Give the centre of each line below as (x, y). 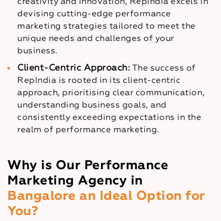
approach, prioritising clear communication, (111, 93)
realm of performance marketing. (88, 130)
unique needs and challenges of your (96, 38)
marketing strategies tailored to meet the (107, 26)
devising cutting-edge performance (94, 14)
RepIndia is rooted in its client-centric (99, 80)
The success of (164, 68)
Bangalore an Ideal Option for (106, 196)
